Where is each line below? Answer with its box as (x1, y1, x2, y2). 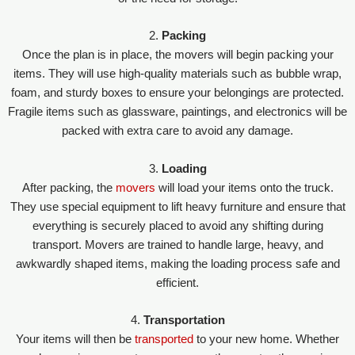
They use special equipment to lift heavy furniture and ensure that (10, 200, 345, 213)
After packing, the (21, 181, 116, 194)
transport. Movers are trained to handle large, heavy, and (32, 238, 323, 251)
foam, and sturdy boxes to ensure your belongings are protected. (11, 86, 344, 100)
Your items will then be (16, 333, 135, 346)
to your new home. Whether (197, 333, 339, 346)
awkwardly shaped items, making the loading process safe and (15, 257, 340, 270)
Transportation (143, 314, 225, 327)
